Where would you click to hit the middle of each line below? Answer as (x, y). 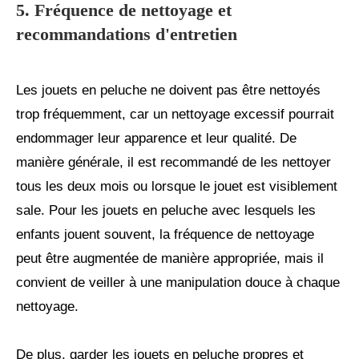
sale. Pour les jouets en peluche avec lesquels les (166, 211)
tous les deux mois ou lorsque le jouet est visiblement (177, 187)
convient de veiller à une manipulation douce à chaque (178, 283)
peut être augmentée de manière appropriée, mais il (170, 259)
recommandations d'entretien (127, 34)
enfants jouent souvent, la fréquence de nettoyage (165, 235)
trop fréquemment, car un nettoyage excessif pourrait (175, 115)
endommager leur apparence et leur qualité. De (156, 139)
